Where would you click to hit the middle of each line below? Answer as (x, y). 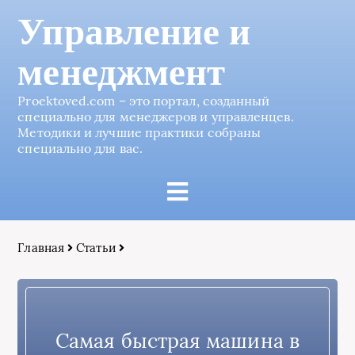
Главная (41, 248)
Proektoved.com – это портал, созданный (144, 101)
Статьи (96, 248)
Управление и (134, 32)
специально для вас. (80, 148)
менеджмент (122, 73)
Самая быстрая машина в (177, 340)
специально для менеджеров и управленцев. (156, 116)
